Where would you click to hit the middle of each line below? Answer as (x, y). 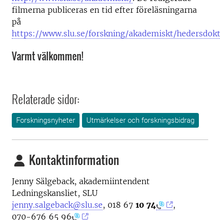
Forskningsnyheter (46, 120)
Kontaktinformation (73, 159)
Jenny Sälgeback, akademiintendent (81, 181)
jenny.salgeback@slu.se (57, 205)
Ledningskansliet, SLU (55, 193)
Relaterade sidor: (46, 98)
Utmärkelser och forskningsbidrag (140, 120)
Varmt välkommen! (48, 56)
